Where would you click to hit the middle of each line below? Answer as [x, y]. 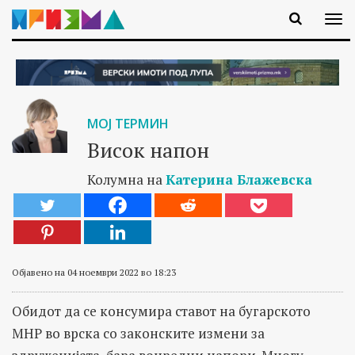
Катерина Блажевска [239, 179]
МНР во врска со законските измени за [138, 333]
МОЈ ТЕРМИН [128, 123]
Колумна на [126, 179]
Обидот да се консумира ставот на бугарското [161, 311]
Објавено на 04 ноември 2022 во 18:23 [94, 272]
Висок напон [148, 149]
